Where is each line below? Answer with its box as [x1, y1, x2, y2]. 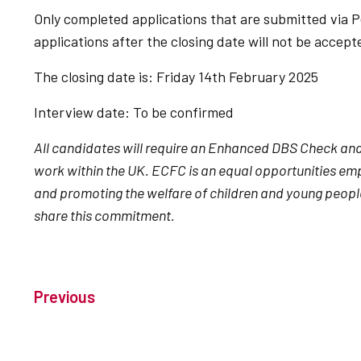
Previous [34, 287, 95, 306]
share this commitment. [34, 206, 175, 224]
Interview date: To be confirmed [34, 103, 234, 121]
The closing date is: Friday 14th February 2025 [34, 68, 318, 85]
